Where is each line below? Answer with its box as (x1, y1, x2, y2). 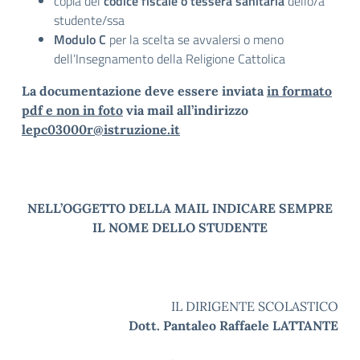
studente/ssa (54, 10, 125, 30)
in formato (267, 83, 332, 99)
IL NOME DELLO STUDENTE (92, 219, 268, 235)
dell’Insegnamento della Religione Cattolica (54, 49, 285, 68)
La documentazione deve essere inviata (22, 83, 267, 99)
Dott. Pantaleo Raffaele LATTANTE (129, 317, 338, 333)
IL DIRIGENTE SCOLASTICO (171, 298, 338, 314)
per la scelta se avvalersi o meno (106, 30, 284, 49)
